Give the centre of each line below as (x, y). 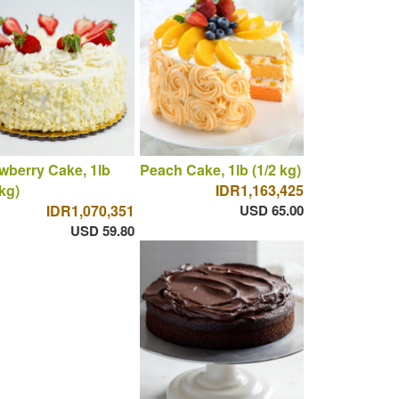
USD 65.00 (271, 211)
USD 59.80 (102, 231)
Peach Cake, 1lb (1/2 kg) (220, 170)
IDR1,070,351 (90, 211)
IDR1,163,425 (259, 191)
